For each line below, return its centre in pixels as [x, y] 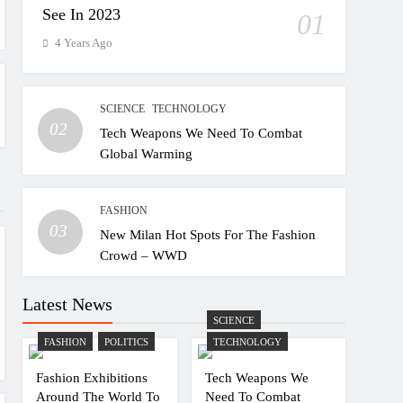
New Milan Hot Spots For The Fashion [208, 234]
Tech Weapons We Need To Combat [201, 133]
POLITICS [127, 342]
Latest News [68, 304]
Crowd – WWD [144, 255]
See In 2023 [82, 14]
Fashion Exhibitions [92, 377]
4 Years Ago [84, 43]
